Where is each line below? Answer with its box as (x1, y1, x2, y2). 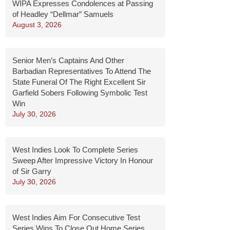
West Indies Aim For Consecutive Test (12, 213, 140, 222)
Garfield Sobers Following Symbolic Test (12, 88, 147, 97)
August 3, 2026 (12, 21, 62, 29)
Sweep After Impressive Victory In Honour (12, 156, 153, 165)
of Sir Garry (12, 167, 51, 176)
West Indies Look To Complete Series (12, 145, 138, 154)
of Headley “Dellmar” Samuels (12, 10, 113, 18)
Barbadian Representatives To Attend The (12, 67, 151, 75)
